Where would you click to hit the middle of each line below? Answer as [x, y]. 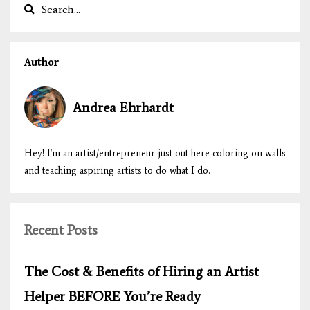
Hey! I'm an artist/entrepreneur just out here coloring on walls [155, 153]
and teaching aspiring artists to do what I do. [117, 170]
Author [42, 62]
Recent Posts [61, 229]
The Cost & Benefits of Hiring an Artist [142, 271]
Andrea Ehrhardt [123, 107]
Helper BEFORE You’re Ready [112, 296]
